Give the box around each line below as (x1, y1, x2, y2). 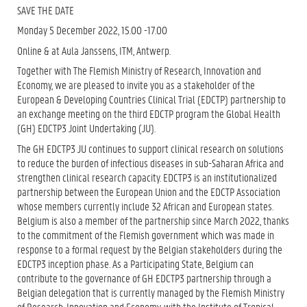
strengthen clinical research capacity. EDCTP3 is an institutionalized (17, 169, 277, 184)
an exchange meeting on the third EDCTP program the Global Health (17, 106, 280, 121)
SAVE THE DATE (17, 2, 74, 17)
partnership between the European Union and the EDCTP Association (17, 184, 280, 199)
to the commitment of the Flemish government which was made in (17, 227, 274, 242)
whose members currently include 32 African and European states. (17, 198, 273, 213)
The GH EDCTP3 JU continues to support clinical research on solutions (17, 140, 284, 156)
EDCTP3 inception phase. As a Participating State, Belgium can (17, 256, 254, 271)
